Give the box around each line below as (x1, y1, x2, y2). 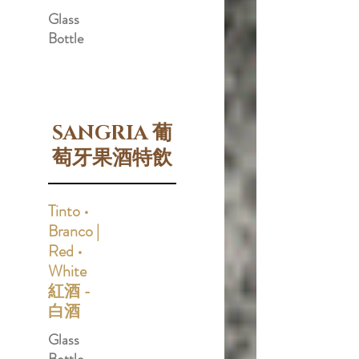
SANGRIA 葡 (52, 120, 172, 147)
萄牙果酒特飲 (52, 145, 172, 171)
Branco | (48, 220, 99, 243)
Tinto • (48, 200, 89, 223)
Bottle (48, 28, 83, 49)
